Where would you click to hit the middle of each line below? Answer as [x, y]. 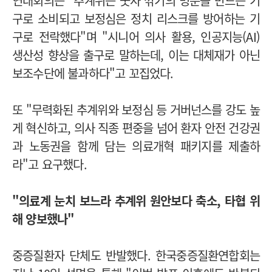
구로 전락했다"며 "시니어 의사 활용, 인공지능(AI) [136, 36]
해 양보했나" [43, 219]
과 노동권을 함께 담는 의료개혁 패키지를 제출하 [136, 146]
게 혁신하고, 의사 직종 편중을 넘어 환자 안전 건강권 [136, 127]
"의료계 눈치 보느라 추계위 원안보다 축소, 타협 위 [136, 200]
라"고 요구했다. [51, 164]
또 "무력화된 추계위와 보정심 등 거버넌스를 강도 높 [136, 109]
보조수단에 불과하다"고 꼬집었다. [94, 73]
